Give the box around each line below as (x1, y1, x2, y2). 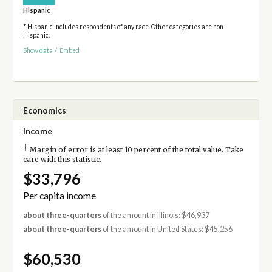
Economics (22, 104, 66, 115)
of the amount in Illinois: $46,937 (101, 211, 209, 220)
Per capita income (22, 190, 96, 202)
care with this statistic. (22, 155, 101, 164)
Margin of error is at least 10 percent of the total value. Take (27, 145, 243, 154)
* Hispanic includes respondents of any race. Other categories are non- (22, 23, 226, 31)
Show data (22, 46, 53, 54)
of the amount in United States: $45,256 (101, 225, 233, 234)
